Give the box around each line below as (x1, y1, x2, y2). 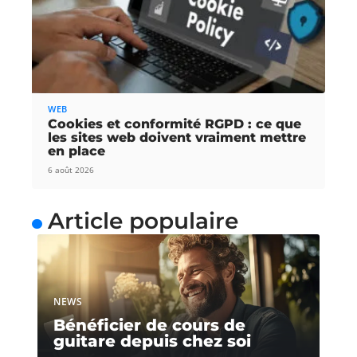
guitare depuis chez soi (53, 331, 251, 351)
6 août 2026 (47, 163, 94, 175)
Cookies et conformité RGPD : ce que (47, 116, 301, 131)
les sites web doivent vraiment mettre (47, 129, 306, 145)
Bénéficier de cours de (53, 315, 245, 335)
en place (47, 143, 105, 159)
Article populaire (47, 207, 238, 235)
